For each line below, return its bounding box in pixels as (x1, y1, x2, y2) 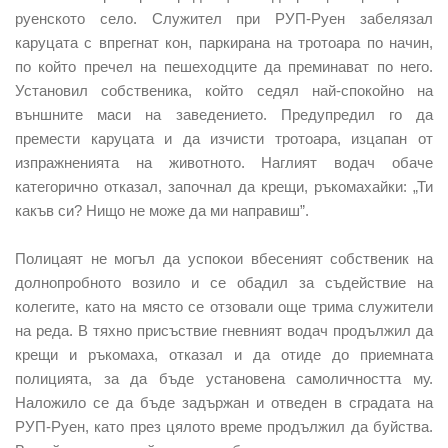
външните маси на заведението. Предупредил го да (15, 105, 433, 123)
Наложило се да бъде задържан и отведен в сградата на (15, 393, 433, 411)
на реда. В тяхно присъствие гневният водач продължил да (15, 321, 433, 339)
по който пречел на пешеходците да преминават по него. (15, 57, 433, 75)
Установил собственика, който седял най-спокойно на (15, 81, 433, 99)
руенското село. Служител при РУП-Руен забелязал (15, 9, 433, 27)
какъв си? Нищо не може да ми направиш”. (15, 201, 309, 219)
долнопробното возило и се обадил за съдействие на (15, 273, 433, 291)
